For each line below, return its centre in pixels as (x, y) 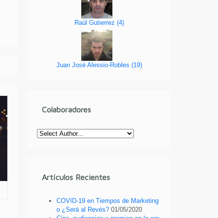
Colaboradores (67, 110)
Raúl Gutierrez (95, 22)
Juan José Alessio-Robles (94, 65)
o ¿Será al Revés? (83, 210)
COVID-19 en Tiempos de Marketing (108, 201)
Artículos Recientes (76, 177)
